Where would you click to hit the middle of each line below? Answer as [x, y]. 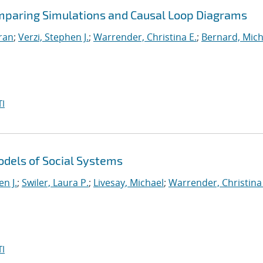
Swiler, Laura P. [55, 183]
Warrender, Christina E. [145, 37]
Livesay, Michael [129, 183]
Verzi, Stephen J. [53, 37]
